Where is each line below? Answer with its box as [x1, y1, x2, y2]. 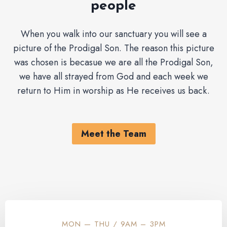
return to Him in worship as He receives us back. [17, 84, 210, 98]
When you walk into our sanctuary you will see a [20, 27, 207, 41]
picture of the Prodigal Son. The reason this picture [13, 42, 214, 55]
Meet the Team [81, 127, 146, 141]
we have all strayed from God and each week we [19, 70, 208, 84]
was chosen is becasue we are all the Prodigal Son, [14, 56, 213, 69]
